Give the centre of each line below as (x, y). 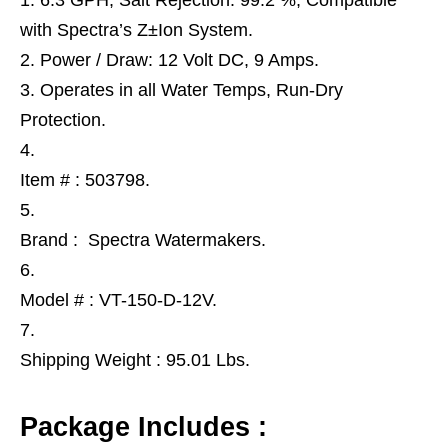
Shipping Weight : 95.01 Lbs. (135, 360)
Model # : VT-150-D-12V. (118, 300)
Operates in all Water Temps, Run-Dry (191, 90)
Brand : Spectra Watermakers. (143, 240)
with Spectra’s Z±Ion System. (136, 30)
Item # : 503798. (85, 180)
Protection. (63, 120)
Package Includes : (143, 427)
